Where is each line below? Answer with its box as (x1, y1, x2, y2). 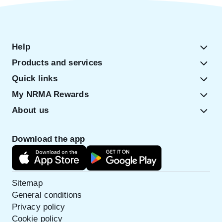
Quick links (12, 73, 57, 83)
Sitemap (12, 178, 43, 188)
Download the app (12, 134, 85, 144)
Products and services (12, 57, 103, 67)
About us (12, 105, 49, 115)
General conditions (12, 190, 82, 200)
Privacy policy (12, 202, 65, 212)
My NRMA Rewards (12, 89, 89, 99)
